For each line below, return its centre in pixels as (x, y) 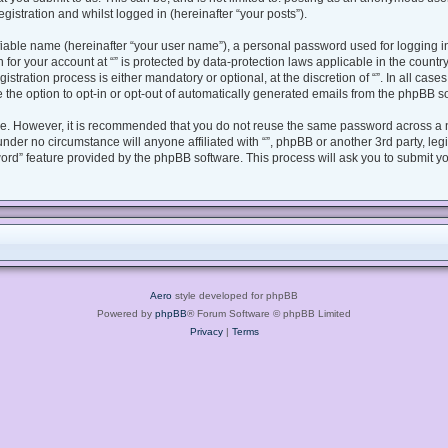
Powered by (126, 313)
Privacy (206, 331)
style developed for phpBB (235, 295)
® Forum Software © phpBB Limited (269, 313)
